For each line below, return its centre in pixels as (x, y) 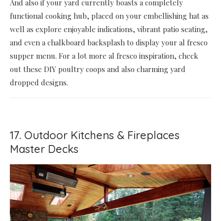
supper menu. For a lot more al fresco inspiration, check (104, 55)
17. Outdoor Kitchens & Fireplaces (95, 135)
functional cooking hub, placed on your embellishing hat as (109, 16)
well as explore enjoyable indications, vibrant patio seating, (109, 29)
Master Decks (44, 149)
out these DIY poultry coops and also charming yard (98, 69)
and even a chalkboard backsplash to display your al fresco (109, 42)
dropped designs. (39, 82)
